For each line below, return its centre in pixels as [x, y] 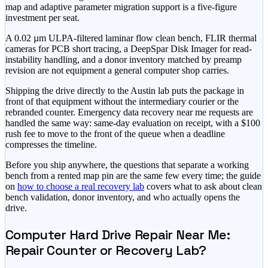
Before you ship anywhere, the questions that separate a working [127, 165]
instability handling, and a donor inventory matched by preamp [124, 59]
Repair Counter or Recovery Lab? [106, 250]
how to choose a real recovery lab [81, 186]
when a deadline [193, 133]
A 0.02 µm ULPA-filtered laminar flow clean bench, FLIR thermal [131, 38]
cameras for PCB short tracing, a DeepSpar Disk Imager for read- [129, 48]
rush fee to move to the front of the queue [83, 133]
